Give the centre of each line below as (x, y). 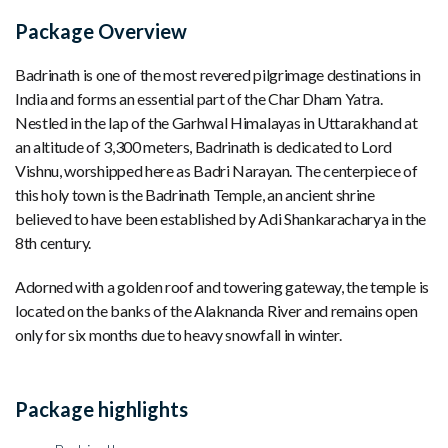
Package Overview (101, 30)
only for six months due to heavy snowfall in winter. (178, 334)
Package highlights (101, 408)
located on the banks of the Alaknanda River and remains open (216, 310)
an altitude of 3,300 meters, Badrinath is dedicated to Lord (204, 146)
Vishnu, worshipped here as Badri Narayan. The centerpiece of (216, 170)
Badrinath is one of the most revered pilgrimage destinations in (218, 74)
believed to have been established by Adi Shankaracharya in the (221, 218)
